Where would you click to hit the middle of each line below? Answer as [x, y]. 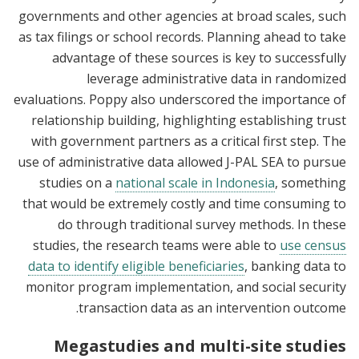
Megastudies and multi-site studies [200, 345]
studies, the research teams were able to [156, 245]
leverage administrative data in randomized [216, 78]
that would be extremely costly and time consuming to [184, 203]
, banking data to [295, 266]
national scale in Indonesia [195, 182]
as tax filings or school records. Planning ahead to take [182, 36]
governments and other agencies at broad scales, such [182, 16]
